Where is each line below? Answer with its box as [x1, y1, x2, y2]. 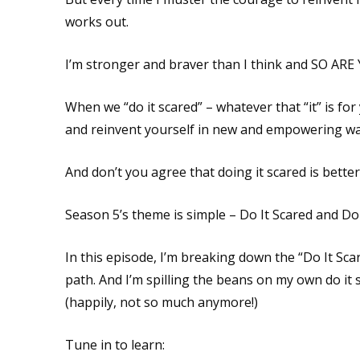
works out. [64, 12, 129, 31]
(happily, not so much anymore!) [64, 292, 258, 311]
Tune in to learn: [64, 335, 165, 354]
